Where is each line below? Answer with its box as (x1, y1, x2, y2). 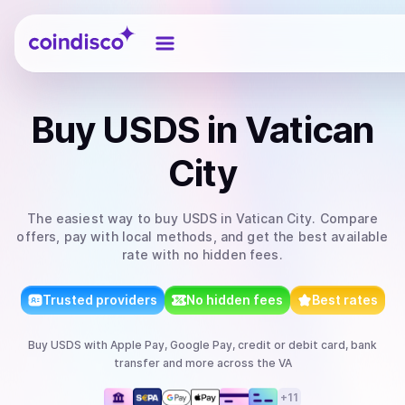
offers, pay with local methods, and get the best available (16, 229, 389, 244)
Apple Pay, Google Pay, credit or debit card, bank (110, 338, 377, 352)
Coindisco (28, 21, 94, 39)
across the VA (213, 356, 292, 370)
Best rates (311, 292, 378, 307)
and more (159, 356, 214, 370)
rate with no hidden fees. (122, 247, 283, 262)
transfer (113, 356, 160, 370)
